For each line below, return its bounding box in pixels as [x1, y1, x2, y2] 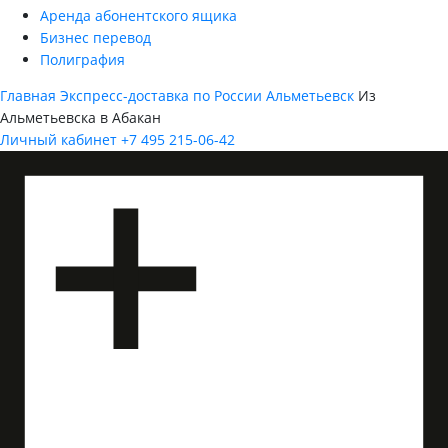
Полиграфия [40, 50, 125, 70]
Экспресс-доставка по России [60, 86, 262, 106]
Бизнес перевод [40, 28, 151, 48]
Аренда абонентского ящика [40, 6, 237, 26]
